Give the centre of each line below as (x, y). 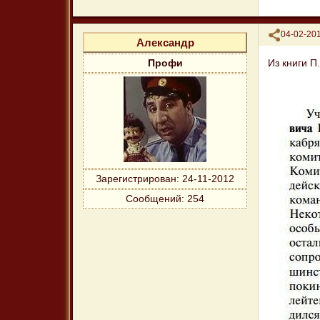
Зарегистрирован (136, 179)
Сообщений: (155, 199)
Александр (165, 42)
